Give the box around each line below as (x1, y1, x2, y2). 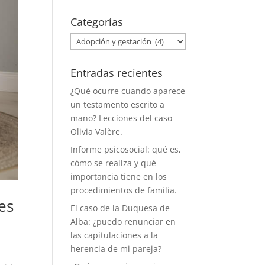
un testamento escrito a (70, 99, 165, 110)
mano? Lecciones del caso (70, 112, 173, 124)
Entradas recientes (70, 66, 163, 80)
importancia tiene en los (70, 171, 167, 182)
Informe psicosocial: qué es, (70, 144, 182, 155)
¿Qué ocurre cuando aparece (70, 85, 186, 96)
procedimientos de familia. (70, 185, 177, 196)
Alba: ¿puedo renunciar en (70, 216, 176, 227)
